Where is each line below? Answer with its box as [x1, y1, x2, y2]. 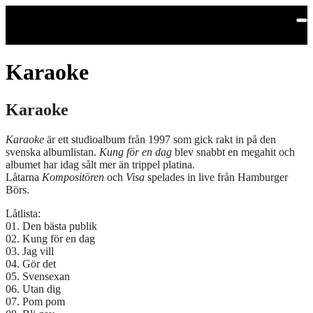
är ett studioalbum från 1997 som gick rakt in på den [44, 133, 276, 145]
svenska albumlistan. [6, 145, 99, 158]
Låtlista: [6, 207, 41, 219]
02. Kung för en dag [6, 232, 95, 245]
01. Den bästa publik [6, 219, 97, 232]
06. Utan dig [6, 282, 61, 295]
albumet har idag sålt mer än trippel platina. [6, 158, 195, 170]
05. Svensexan [6, 270, 70, 282]
